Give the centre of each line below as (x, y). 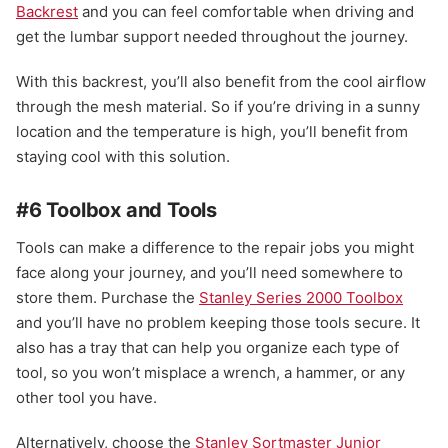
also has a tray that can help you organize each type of (207, 348)
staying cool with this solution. (123, 157)
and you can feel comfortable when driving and (246, 12)
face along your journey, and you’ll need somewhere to (209, 273)
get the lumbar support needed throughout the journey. (214, 37)
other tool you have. (86, 398)
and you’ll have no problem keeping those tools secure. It (218, 323)
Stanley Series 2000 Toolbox (301, 298)
